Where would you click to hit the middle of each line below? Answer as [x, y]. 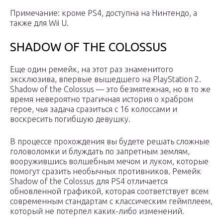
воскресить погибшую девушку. [70, 119]
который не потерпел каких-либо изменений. [97, 211]
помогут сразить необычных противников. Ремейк [106, 171]
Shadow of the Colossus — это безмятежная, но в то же [110, 89]
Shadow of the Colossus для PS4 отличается [89, 181]
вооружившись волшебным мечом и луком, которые [109, 161]
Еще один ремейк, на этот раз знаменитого [92, 69]
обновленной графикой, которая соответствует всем [109, 191]
